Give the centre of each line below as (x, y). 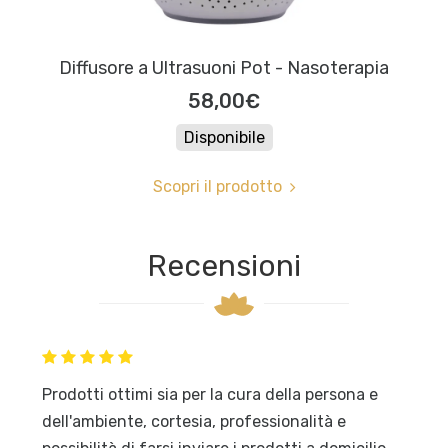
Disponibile (224, 138)
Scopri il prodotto (217, 187)
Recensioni (224, 266)
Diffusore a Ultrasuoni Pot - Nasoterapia (224, 68)
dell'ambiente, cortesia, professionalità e (194, 422)
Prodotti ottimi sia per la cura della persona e (210, 395)
